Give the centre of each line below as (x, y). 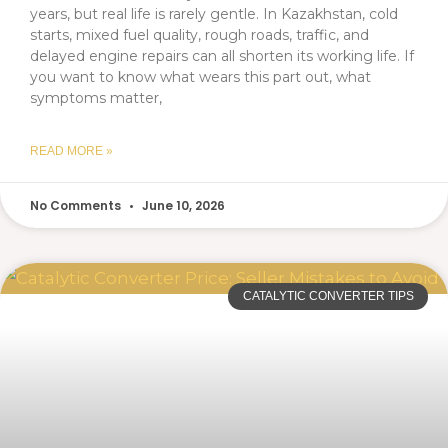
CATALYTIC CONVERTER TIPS (328, 296)
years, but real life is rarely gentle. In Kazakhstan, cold (214, 14)
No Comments (77, 206)
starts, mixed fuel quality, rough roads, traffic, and (199, 35)
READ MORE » (71, 151)
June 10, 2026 (182, 206)
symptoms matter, (96, 98)
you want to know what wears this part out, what (200, 77)
